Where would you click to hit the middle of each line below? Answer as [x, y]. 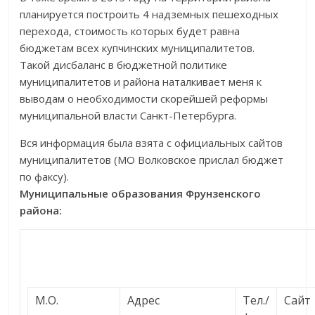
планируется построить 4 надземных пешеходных [149, 14]
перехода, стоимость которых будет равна [130, 31]
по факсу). [45, 176]
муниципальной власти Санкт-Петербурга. [128, 115]
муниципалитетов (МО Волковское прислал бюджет [152, 160]
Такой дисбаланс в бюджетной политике [124, 65]
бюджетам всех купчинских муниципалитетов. [137, 48]
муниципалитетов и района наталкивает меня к [141, 82]
